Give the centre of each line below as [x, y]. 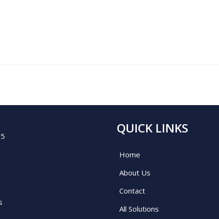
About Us [135, 172]
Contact [132, 190]
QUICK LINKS [153, 128]
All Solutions [139, 208]
